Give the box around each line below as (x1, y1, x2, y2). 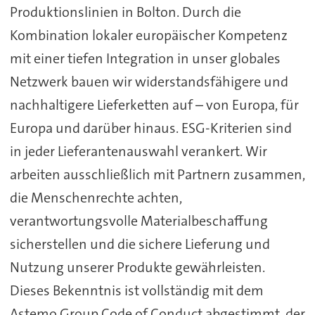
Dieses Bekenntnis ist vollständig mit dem (9, 281, 264, 300)
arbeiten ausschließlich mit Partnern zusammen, (9, 165, 305, 184)
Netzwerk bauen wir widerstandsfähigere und (9, 72, 288, 91)
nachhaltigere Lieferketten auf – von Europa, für (9, 96, 299, 115)
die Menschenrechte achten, (9, 188, 182, 207)
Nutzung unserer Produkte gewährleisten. (9, 258, 265, 277)
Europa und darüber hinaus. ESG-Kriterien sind (9, 119, 292, 138)
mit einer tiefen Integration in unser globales (9, 49, 281, 68)
